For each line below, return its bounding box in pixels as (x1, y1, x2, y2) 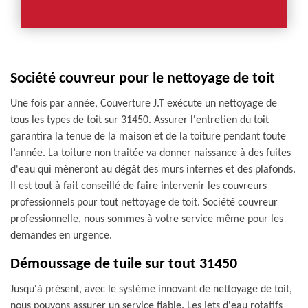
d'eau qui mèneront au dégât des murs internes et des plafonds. (10, 164, 296, 175)
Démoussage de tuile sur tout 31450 (10, 256, 237, 272)
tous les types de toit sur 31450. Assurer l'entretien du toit (10, 115, 269, 126)
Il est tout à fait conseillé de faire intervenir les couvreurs (10, 181, 267, 192)
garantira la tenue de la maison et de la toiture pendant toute (10, 131, 286, 142)
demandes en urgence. (10, 230, 112, 241)
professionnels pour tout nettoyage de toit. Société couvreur (10, 197, 278, 208)
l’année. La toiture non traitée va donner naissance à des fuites (10, 148, 291, 159)
